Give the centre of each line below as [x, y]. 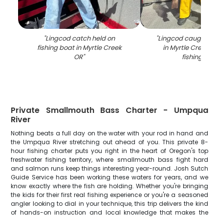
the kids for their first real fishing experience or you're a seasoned [109, 195]
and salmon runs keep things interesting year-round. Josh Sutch [109, 168]
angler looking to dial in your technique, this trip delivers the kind [109, 204]
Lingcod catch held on [80, 38]
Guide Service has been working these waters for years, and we [109, 177]
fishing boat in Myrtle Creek [79, 48]
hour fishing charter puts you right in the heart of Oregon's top [109, 151]
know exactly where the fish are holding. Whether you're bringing [109, 186]
